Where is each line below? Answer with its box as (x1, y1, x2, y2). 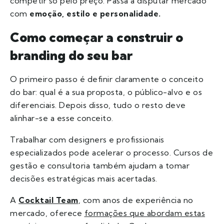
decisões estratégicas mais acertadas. (10, 173, 157, 184)
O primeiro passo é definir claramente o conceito (10, 74, 203, 84)
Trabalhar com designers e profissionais (10, 134, 164, 145)
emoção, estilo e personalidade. (29, 8, 161, 19)
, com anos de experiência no (78, 195, 193, 205)
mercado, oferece (10, 208, 84, 218)
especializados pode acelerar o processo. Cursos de (10, 147, 213, 158)
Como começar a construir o (10, 29, 183, 46)
